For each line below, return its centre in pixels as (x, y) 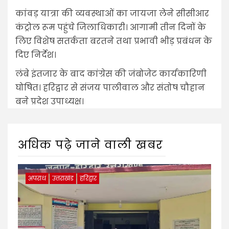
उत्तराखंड (63, 178)
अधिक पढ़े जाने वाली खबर (90, 145)
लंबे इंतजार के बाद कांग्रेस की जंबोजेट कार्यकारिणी (111, 74)
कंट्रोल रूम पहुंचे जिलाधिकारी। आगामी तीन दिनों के (111, 28)
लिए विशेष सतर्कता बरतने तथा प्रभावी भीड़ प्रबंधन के (114, 41)
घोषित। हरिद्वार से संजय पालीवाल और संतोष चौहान (110, 88)
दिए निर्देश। (36, 55)
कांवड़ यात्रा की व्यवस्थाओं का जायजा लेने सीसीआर (112, 14)
